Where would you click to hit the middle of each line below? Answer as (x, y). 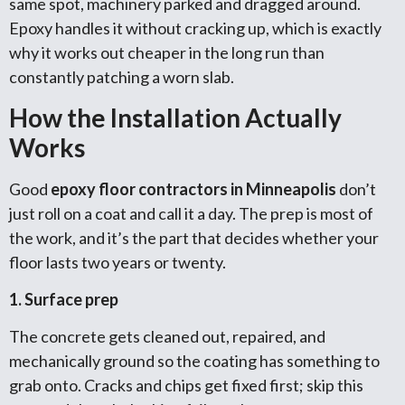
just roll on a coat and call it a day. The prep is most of (191, 213)
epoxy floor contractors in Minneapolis (193, 188)
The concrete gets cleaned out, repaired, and (167, 337)
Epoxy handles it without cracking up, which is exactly (195, 28)
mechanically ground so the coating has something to (194, 361)
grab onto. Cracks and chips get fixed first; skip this (186, 386)
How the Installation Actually (175, 117)
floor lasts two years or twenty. (118, 262)
